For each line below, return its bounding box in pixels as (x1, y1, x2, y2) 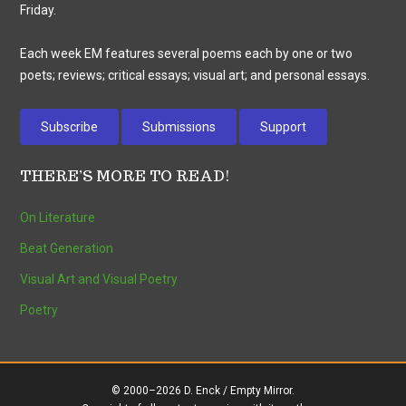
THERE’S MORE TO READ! (20, 167, 231, 187)
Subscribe (41, 120, 99, 135)
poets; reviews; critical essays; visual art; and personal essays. (20, 68, 371, 83)
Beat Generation (20, 241, 114, 256)
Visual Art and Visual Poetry (20, 272, 179, 287)
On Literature (20, 210, 96, 226)
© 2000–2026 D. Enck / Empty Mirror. (111, 384, 295, 398)
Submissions (142, 120, 217, 135)
